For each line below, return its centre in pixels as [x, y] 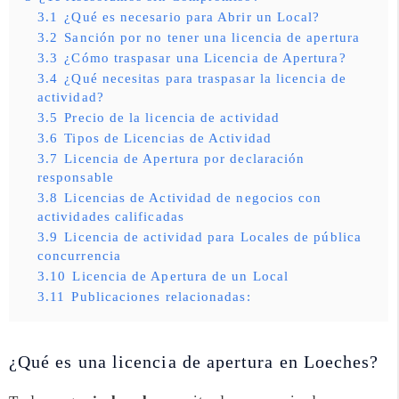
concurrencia [79, 255]
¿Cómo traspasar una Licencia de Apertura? [205, 57]
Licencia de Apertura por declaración [185, 158]
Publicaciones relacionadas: [161, 296]
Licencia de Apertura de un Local [180, 276]
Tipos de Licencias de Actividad [168, 138]
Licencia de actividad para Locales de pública [213, 236]
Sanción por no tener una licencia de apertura [212, 37]
